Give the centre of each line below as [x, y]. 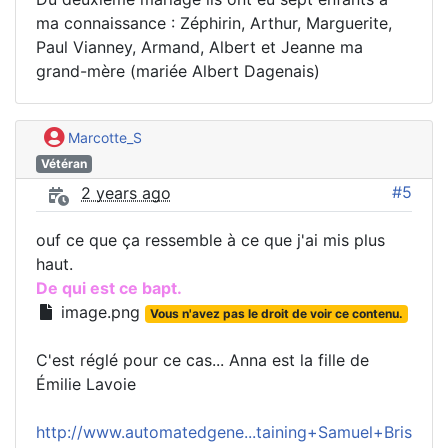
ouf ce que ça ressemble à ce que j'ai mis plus [210, 240]
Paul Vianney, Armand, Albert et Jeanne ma [199, 46]
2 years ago [126, 193]
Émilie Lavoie [86, 384]
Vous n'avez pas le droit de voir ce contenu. [276, 314]
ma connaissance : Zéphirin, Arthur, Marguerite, [214, 22]
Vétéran [63, 164]
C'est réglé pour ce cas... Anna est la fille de [202, 360]
